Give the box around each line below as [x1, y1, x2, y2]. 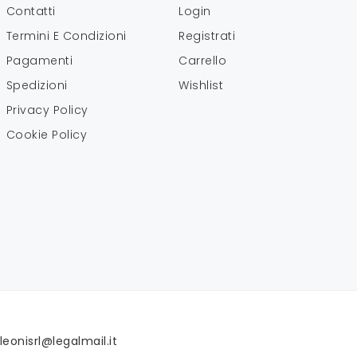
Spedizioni [6, 76, 68, 93]
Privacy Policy [6, 101, 88, 118]
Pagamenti [6, 52, 73, 69]
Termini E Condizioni [6, 27, 127, 44]
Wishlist [178, 76, 224, 93]
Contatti [6, 2, 56, 19]
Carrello [178, 52, 227, 69]
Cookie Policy [6, 126, 88, 143]
